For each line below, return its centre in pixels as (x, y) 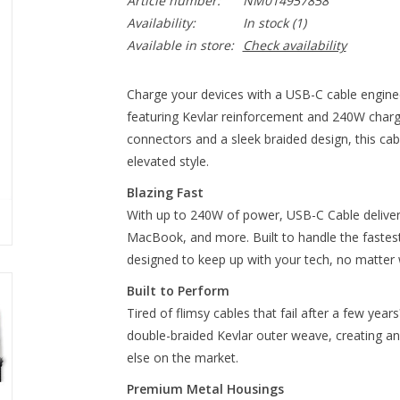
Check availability (294, 45)
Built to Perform (178, 291)
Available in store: (180, 45)
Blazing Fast (165, 192)
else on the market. (182, 358)
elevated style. (167, 161)
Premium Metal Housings (205, 389)
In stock (265, 23)
